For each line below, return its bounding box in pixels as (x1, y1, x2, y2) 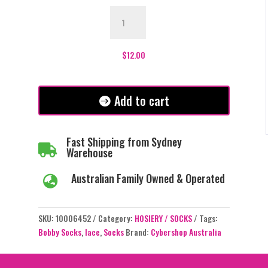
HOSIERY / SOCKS (134, 212, 192, 225)
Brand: (125, 226, 151, 239)
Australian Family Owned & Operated (71, 170, 225, 186)
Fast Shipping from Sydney (66, 133, 182, 150)
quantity (109, 74, 139, 87)
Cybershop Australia (150, 226, 221, 239)
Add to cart (114, 91, 169, 109)
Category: (98, 212, 135, 225)
